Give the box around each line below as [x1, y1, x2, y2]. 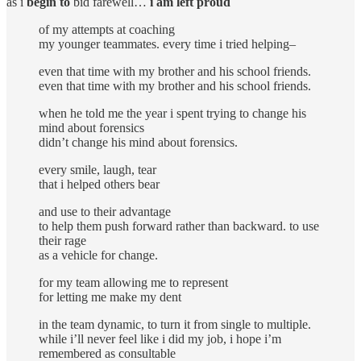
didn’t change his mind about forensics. [39, 135, 238, 149]
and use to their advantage [39, 204, 171, 218]
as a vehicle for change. [39, 247, 158, 262]
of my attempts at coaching [39, 22, 175, 36]
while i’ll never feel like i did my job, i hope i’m [39, 331, 281, 346]
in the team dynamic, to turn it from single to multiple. [39, 317, 311, 331]
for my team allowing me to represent [39, 275, 228, 289]
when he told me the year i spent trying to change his [39, 106, 306, 120]
